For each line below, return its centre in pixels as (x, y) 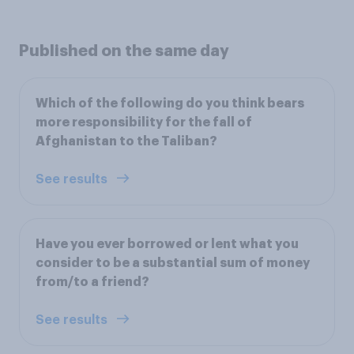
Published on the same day (124, 50)
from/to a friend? (92, 282)
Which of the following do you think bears (170, 103)
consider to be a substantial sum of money (173, 263)
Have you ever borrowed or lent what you (167, 244)
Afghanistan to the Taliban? (126, 141)
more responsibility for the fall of (144, 122)
